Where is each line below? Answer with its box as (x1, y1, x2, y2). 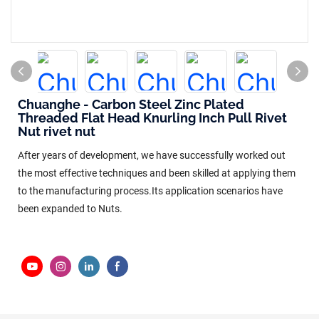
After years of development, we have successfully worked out (18, 150, 286, 161)
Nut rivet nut (18, 124, 95, 139)
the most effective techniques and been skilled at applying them (18, 167, 296, 179)
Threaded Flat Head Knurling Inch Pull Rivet (18, 110, 287, 125)
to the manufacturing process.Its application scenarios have (18, 185, 283, 197)
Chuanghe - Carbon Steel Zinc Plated (18, 97, 244, 112)
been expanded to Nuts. (18, 203, 122, 214)
